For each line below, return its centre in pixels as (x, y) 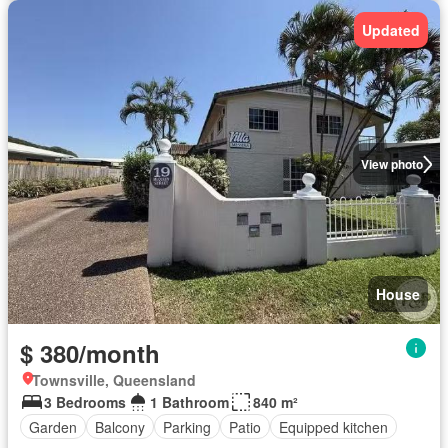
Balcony (120, 426)
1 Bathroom (189, 402)
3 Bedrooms (85, 402)
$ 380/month (90, 353)
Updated (391, 30)
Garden (53, 426)
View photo (391, 164)
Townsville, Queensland (114, 380)
